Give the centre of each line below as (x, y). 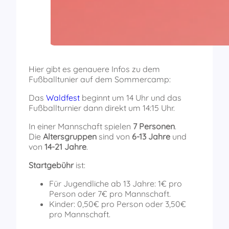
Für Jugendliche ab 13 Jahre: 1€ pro (116, 183)
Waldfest (63, 97)
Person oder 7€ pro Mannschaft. (110, 193)
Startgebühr (51, 165)
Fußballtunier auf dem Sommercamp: (100, 79)
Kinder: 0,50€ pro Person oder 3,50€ (118, 204)
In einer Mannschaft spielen (81, 126)
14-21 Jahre (65, 146)
